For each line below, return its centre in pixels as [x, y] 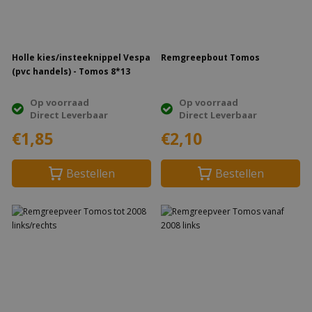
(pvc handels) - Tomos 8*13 [71, 71]
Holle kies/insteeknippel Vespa [68, 57]
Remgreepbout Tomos [210, 57]
